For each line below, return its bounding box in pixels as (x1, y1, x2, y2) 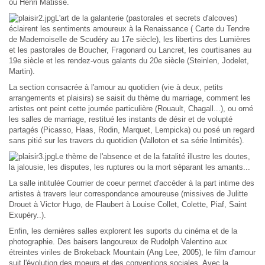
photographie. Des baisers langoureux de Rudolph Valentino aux (9, 237, 227, 246)
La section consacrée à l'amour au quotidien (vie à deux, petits (9, 83, 223, 92)
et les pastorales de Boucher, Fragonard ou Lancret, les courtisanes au (9, 46, 251, 54)
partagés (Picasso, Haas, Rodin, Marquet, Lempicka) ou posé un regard (9, 125, 254, 134)
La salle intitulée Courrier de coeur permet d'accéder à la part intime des (9, 179, 254, 188)
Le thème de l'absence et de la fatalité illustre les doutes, (55, 152, 250, 161)
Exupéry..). (9, 211, 46, 219)
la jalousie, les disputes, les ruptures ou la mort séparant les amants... (9, 163, 250, 172)
